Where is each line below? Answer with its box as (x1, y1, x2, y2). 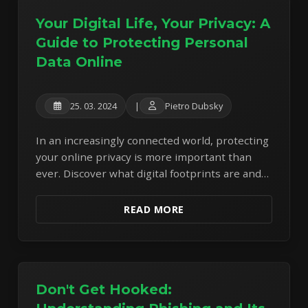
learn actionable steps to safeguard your (36, 183, 239, 197)
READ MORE (124, 203, 184, 217)
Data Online (36, 54, 123, 71)
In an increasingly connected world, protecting (36, 133, 269, 148)
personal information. (36, 199, 145, 214)
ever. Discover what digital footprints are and (36, 166, 262, 181)
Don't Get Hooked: (36, 281, 173, 298)
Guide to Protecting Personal (36, 34, 249, 52)
